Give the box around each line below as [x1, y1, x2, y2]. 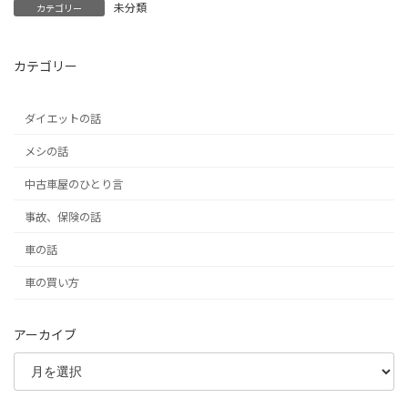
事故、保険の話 [25, 208, 102, 225]
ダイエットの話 [25, 109, 102, 127]
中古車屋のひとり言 [25, 175, 124, 192]
